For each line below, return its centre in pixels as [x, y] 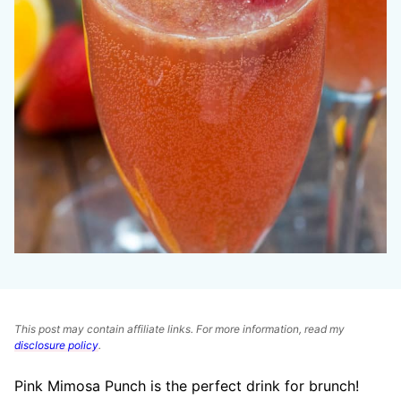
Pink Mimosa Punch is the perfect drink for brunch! [187, 386]
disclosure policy [56, 346]
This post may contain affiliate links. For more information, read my [179, 329]
